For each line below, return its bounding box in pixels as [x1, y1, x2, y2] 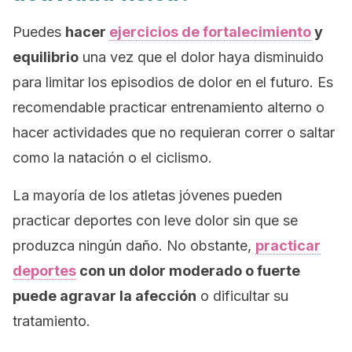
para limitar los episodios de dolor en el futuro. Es [13, 74, 333, 90]
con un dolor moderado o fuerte [76, 262, 300, 279]
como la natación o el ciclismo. [13, 149, 212, 166]
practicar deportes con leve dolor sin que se [13, 212, 298, 229]
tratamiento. [13, 313, 90, 329]
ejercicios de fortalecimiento [109, 24, 311, 40]
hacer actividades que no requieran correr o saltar [13, 124, 335, 141]
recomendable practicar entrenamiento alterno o [13, 99, 324, 115]
